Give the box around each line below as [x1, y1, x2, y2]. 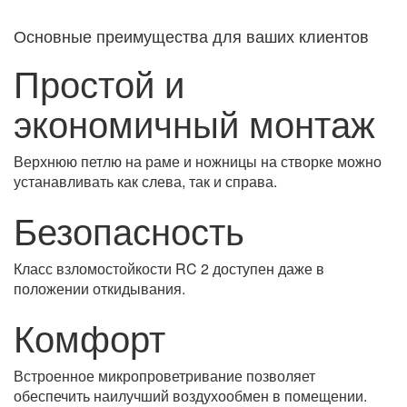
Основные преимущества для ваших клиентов [14, 24, 369, 47]
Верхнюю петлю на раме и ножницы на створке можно [14, 151, 382, 172]
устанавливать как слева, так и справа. [14, 171, 277, 192]
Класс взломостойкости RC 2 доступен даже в [14, 258, 324, 279]
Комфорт [14, 311, 165, 362]
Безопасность [14, 203, 244, 255]
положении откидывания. [14, 278, 185, 299]
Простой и [14, 56, 184, 108]
